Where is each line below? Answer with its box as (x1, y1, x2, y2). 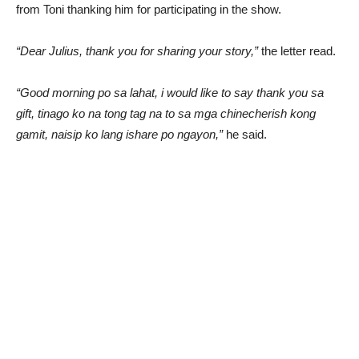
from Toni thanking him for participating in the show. (16, 2, 281, 16)
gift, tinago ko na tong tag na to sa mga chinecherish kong (16, 107, 316, 120)
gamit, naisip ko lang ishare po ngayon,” (16, 127, 223, 141)
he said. (223, 127, 267, 141)
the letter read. (258, 44, 336, 58)
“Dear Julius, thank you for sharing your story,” (16, 44, 258, 58)
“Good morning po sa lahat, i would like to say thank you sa (16, 86, 324, 99)
